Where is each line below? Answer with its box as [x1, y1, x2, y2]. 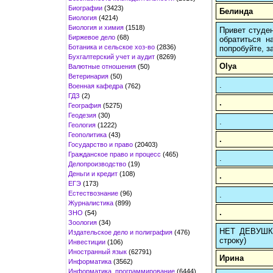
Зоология [68, 218, 97, 226]
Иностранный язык [68, 247, 127, 255]
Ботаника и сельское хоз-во [68, 43, 155, 51]
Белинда [219, 7, 253, 16]
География [68, 101, 101, 109]
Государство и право [68, 140, 133, 148]
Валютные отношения [68, 62, 136, 70]
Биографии [68, 4, 102, 12]
